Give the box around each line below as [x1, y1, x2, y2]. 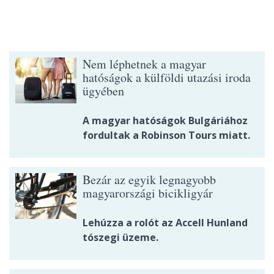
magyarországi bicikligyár [83, 184, 213, 201]
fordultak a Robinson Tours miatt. [83, 128, 250, 142]
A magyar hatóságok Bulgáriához [83, 113, 248, 127]
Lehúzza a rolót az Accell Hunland [83, 215, 248, 229]
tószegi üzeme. [83, 230, 158, 244]
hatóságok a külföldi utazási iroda [83, 68, 251, 86]
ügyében [83, 82, 124, 99]
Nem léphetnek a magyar [83, 55, 206, 72]
